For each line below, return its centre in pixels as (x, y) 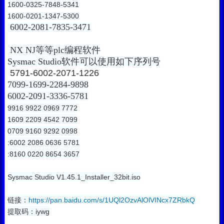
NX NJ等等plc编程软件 (54, 50)
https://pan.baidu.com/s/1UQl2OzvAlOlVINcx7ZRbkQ (111, 200)
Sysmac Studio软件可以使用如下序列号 (84, 62)
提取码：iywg (28, 212)
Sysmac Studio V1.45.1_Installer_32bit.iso (74, 177)
